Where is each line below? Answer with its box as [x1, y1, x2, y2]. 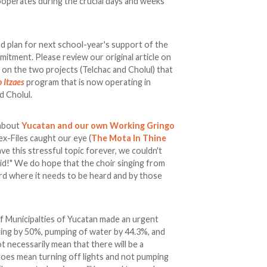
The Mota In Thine [91, 133, 167, 144]
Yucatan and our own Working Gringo [21, 120, 175, 131]
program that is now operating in [24, 77, 151, 88]
